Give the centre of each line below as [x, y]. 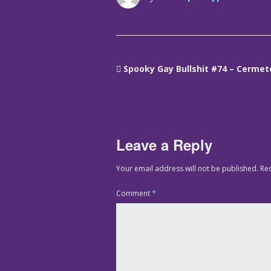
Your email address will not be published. [187, 168]
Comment [134, 193]
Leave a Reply [164, 144]
